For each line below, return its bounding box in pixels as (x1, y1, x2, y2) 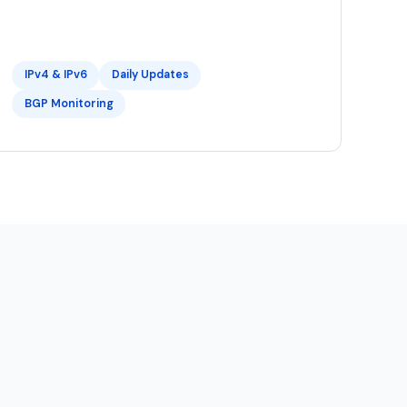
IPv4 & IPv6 (24, 67, 87, 83)
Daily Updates (111, 67, 189, 83)
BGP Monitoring (24, 96, 114, 112)
